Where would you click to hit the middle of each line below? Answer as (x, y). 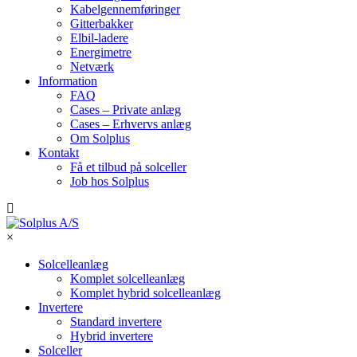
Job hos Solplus (110, 181)
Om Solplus (100, 138)
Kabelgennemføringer (125, 9)
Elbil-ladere (99, 38)
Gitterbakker (102, 24)
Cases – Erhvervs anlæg (131, 124)
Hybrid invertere (112, 336)
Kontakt (59, 153)
